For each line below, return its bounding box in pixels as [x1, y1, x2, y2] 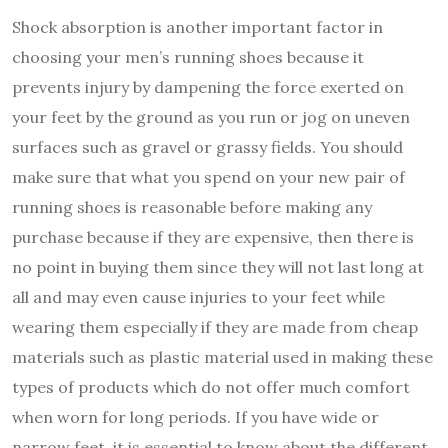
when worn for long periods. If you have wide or [12, 406, 379, 427]
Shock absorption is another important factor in [12, 16, 383, 37]
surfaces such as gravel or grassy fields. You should [12, 136, 403, 157]
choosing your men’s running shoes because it [12, 46, 364, 67]
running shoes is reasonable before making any [12, 196, 372, 217]
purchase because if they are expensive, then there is [12, 226, 414, 247]
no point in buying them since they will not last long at [12, 256, 424, 277]
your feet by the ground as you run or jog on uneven [12, 106, 410, 127]
